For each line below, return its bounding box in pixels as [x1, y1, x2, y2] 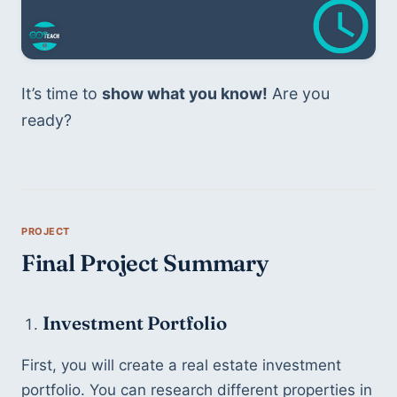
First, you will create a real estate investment [21, 356, 341, 375]
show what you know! [102, 83, 268, 103]
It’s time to [21, 83, 102, 103]
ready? [21, 110, 72, 129]
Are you [268, 83, 330, 103]
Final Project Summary [21, 248, 269, 277]
